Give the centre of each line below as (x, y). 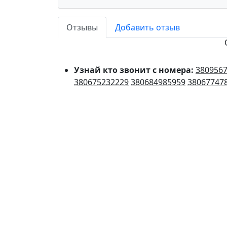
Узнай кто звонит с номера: (135, 70)
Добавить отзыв (147, 28)
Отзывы (82, 28)
